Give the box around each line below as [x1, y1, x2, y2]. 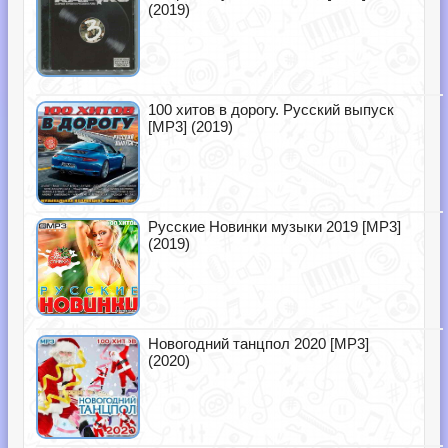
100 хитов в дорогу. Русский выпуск [148, 101, 394, 118]
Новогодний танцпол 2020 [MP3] [148, 335, 369, 352]
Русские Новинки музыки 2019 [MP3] [148, 218, 401, 235]
